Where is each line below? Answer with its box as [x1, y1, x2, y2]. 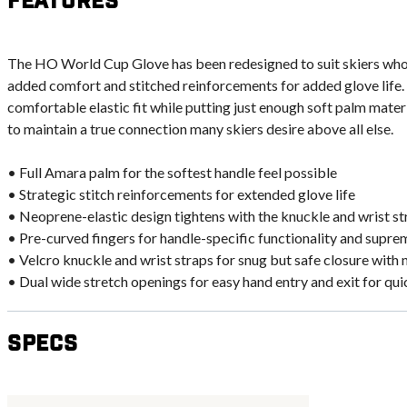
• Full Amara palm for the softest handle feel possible [7, 164, 337, 181]
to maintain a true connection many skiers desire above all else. [7, 120, 393, 137]
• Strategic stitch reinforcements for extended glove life [7, 185, 355, 203]
